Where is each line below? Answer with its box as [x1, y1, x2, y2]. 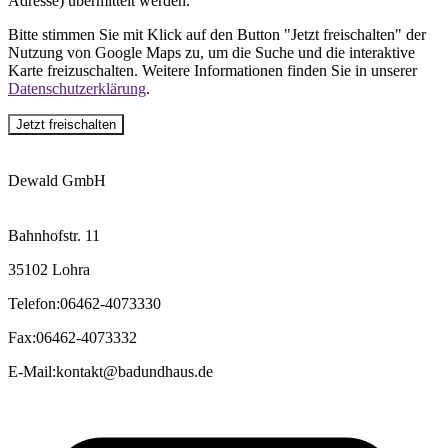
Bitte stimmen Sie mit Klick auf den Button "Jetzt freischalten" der [8, 25, 426, 43]
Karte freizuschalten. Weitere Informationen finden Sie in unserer [8, 61, 417, 79]
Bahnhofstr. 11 [8, 227, 100, 245]
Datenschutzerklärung [8, 79, 146, 97]
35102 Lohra [8, 261, 90, 279]
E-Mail [8, 363, 52, 381]
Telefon [8, 295, 56, 313]
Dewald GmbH [8, 171, 106, 189]
